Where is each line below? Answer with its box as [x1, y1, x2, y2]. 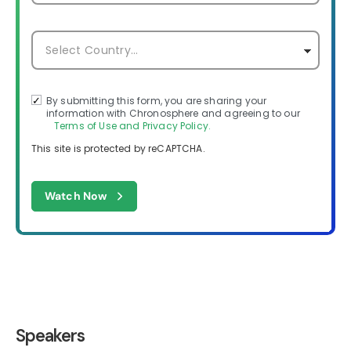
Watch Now [45, 188, 107, 203]
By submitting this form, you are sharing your [46, 93, 267, 107]
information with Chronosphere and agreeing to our [46, 106, 300, 120]
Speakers [16, 324, 85, 347]
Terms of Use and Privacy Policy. [54, 118, 212, 132]
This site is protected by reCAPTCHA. [31, 141, 205, 155]
